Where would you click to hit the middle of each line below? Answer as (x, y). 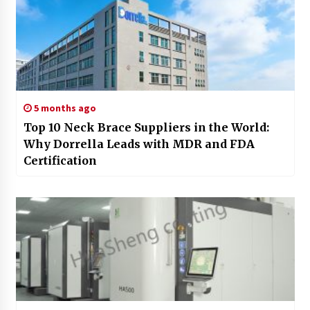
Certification (60, 161)
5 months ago (64, 108)
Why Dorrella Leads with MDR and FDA (139, 144)
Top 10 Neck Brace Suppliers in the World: (146, 128)
